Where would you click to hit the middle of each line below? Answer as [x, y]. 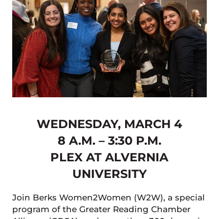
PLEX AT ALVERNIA [109, 157]
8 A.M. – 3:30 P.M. [109, 140]
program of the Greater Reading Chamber [101, 209]
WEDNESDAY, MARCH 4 [109, 124]
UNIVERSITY [109, 174]
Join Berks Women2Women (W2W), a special [108, 198]
